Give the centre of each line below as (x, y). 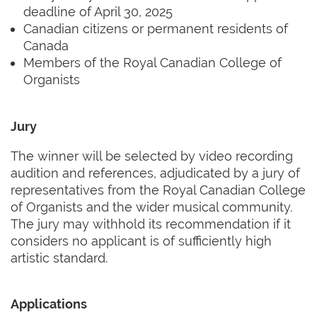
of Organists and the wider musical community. (151, 207)
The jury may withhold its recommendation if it (151, 224)
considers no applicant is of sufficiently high (141, 241)
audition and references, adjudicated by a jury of (155, 173)
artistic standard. (59, 258)
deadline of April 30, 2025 (98, 12)
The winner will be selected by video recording (152, 156)
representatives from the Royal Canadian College (158, 190)
